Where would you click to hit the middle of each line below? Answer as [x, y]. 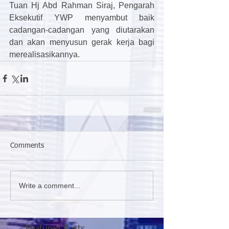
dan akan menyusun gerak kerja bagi [82, 42]
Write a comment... [50, 185]
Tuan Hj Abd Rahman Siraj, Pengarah [82, 5]
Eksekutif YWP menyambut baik [82, 18]
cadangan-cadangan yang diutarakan [82, 30]
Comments [27, 146]
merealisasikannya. [44, 54]
